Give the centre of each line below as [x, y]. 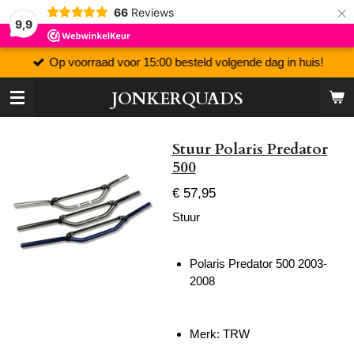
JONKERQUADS [177, 99]
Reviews [152, 12]
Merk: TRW [220, 333]
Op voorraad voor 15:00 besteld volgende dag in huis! [186, 62]
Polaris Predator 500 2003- [258, 264]
